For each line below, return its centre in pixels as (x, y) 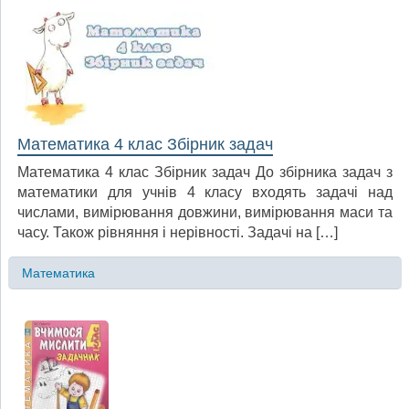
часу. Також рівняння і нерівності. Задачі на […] (178, 232)
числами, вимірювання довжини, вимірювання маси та (205, 212)
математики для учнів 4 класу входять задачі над (205, 192)
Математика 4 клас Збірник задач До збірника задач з (205, 172)
